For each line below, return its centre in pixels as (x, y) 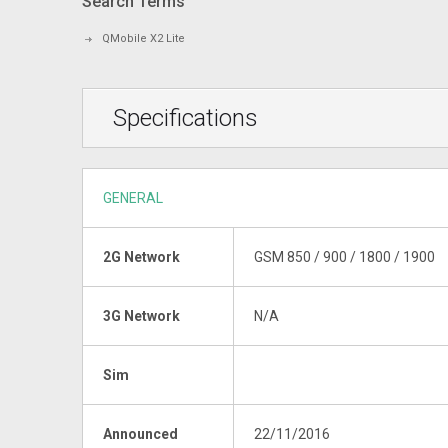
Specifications (185, 117)
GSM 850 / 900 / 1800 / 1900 (344, 256)
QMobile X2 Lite (143, 38)
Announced (140, 433)
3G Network (141, 315)
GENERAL (133, 197)
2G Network (141, 256)
